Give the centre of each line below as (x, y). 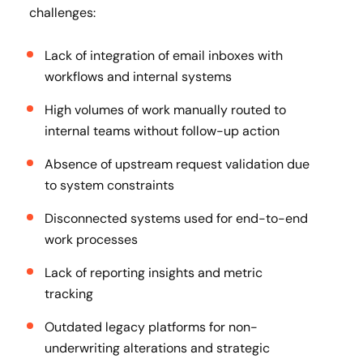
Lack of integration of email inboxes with (164, 56)
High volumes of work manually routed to (165, 110)
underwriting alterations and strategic (157, 348)
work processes (91, 239)
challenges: (62, 13)
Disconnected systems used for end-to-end (176, 218)
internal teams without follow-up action (162, 131)
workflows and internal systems (138, 77)
